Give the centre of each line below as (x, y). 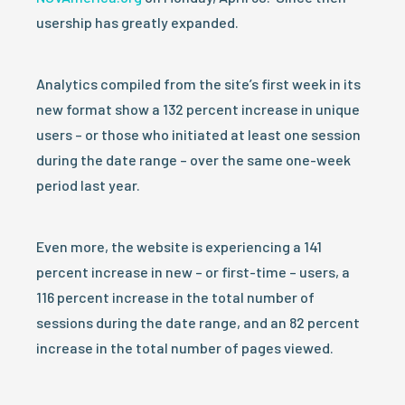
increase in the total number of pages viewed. (185, 348)
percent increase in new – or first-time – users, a (193, 272)
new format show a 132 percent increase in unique (198, 109)
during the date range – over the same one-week (193, 160)
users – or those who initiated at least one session (198, 134)
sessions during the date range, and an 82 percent (198, 322)
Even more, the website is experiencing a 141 (179, 246)
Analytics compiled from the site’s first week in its (198, 84)
